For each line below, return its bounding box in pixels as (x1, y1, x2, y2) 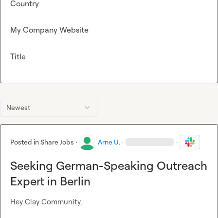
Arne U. (98, 138, 120, 146)
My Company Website (10, 25, 89, 35)
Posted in (10, 138, 40, 146)
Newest (6, 103, 30, 112)
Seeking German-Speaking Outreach (10, 158, 207, 173)
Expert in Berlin (10, 174, 91, 189)
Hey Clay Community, (10, 197, 82, 207)
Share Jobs (40, 138, 74, 146)
